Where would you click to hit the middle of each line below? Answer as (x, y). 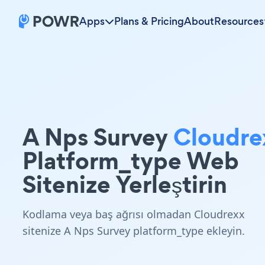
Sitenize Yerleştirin (125, 184)
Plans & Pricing (149, 21)
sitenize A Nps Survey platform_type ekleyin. (134, 231)
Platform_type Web (131, 161)
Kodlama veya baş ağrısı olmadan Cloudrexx (134, 214)
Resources (239, 21)
